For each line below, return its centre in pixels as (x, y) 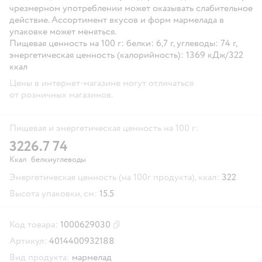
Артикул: (28, 241)
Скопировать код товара (156, 229)
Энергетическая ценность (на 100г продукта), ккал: (114, 177)
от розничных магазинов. (61, 94)
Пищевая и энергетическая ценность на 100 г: (104, 128)
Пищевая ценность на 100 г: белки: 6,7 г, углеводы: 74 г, (123, 43)
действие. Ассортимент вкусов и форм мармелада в (117, 20)
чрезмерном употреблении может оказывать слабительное (131, 8)
